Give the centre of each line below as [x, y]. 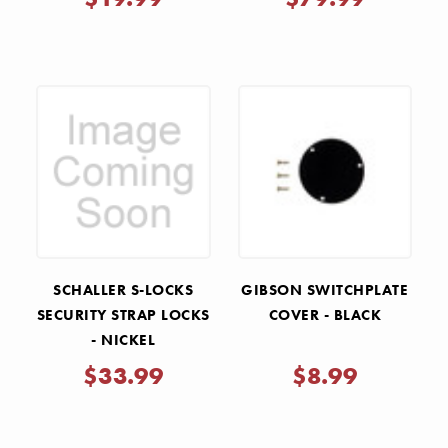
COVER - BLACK [324, 315]
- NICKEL [123, 340]
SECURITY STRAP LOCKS [123, 315]
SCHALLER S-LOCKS [123, 290]
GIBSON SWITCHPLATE [325, 290]
